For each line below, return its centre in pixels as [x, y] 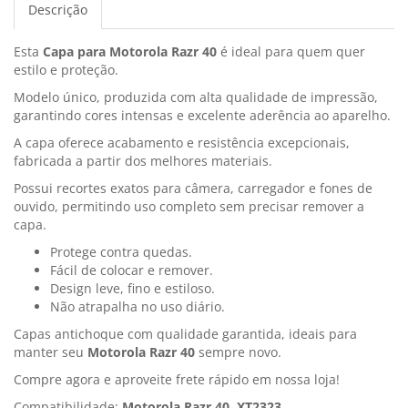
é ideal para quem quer [291, 52]
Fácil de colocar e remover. [132, 270]
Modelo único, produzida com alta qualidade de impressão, [196, 97]
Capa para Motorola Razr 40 [130, 52]
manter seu [51, 352]
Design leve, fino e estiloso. [133, 289]
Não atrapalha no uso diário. [138, 307]
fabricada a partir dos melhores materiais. [143, 161]
